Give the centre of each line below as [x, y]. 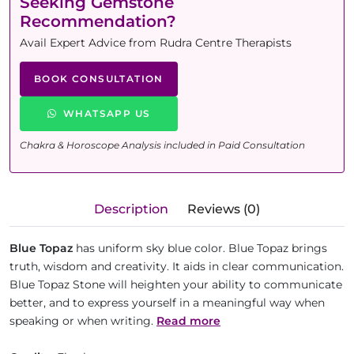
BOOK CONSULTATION [99, 79]
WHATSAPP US [107, 113]
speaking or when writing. [83, 321]
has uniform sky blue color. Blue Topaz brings [200, 248]
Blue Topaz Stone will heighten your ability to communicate [176, 284]
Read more [188, 321]
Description [131, 209]
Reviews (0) [224, 209]
